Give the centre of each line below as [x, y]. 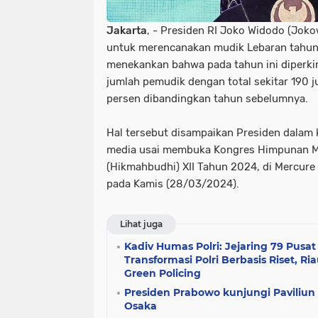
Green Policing [163, 273]
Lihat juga [141, 224]
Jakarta [127, 30]
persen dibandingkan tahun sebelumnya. [207, 98]
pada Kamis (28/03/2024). [173, 183]
